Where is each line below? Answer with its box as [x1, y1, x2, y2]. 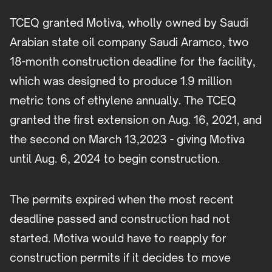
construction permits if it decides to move [10, 251, 231, 265]
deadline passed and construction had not [10, 212, 230, 226]
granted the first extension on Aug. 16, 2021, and [10, 113, 262, 127]
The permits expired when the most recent [10, 192, 234, 206]
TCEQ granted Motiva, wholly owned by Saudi [10, 16, 248, 30]
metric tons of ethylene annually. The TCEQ [10, 93, 236, 107]
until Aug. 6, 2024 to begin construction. [10, 152, 220, 166]
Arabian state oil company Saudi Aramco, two [10, 35, 249, 49]
